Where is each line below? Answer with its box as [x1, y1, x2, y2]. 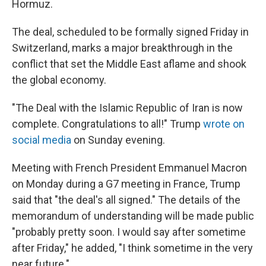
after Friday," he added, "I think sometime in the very [12, 242, 253, 254]
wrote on [203, 118, 245, 130]
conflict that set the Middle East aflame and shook [12, 58, 246, 70]
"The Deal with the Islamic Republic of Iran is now [12, 102, 243, 114]
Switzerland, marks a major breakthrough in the [12, 42, 233, 54]
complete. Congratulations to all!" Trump [12, 118, 203, 130]
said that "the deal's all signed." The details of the [12, 194, 240, 206]
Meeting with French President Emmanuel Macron [12, 161, 247, 174]
